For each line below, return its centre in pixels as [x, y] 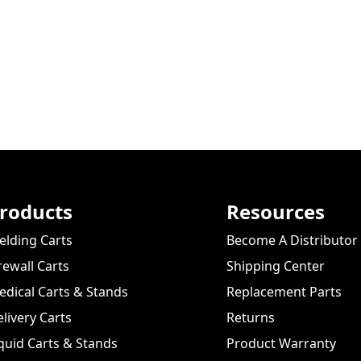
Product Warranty [281, 344]
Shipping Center [275, 266]
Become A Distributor [292, 241]
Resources [275, 212]
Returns [250, 318]
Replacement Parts [284, 292]
